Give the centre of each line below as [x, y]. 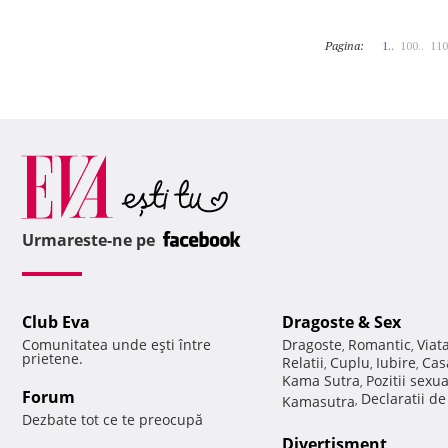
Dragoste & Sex [341, 322]
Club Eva [56, 322]
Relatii [303, 363]
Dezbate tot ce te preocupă [112, 420]
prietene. [52, 359]
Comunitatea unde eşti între [116, 345]
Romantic [379, 345]
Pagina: [344, 45]
